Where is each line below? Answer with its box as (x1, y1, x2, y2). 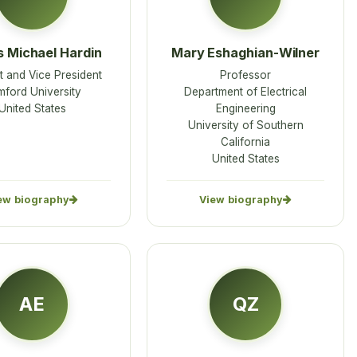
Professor (220, 69, 271, 82)
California (221, 135, 270, 149)
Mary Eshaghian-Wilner (171, 45, 320, 61)
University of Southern (187, 119, 304, 132)
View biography (198, 194, 284, 206)
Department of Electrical (184, 85, 307, 99)
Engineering (215, 102, 276, 116)
